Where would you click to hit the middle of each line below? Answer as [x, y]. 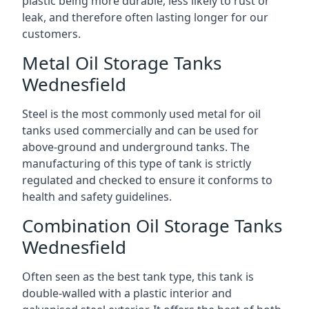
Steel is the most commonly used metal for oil [141, 113]
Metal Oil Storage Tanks [122, 62]
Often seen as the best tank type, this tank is [138, 276]
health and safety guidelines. [97, 196]
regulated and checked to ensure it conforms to [147, 180]
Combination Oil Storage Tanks [152, 225]
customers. [51, 33]
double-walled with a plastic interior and [127, 293]
